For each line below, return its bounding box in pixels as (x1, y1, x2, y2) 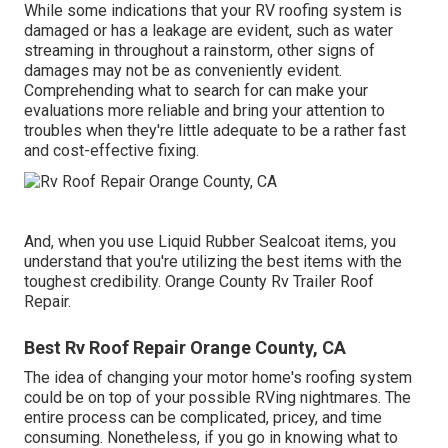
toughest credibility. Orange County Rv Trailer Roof (24, 271, 374, 291)
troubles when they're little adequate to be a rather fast (24, 121, 406, 141)
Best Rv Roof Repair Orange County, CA (24, 336, 346, 358)
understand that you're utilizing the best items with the (24, 251, 402, 271)
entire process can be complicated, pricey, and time (24, 407, 382, 427)
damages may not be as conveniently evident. (24, 61, 342, 81)
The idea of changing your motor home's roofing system (24, 367, 412, 387)
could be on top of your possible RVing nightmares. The (24, 387, 411, 407)
